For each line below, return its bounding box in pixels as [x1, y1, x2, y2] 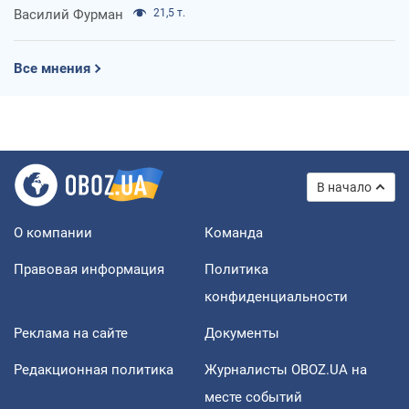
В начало [317, 179, 372, 194]
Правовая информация [14, 260, 164, 278]
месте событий [204, 388, 302, 405]
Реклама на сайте [14, 324, 128, 341]
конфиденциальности [204, 288, 348, 305]
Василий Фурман [14, 5, 123, 23]
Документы [204, 324, 279, 341]
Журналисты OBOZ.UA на [204, 361, 367, 378]
